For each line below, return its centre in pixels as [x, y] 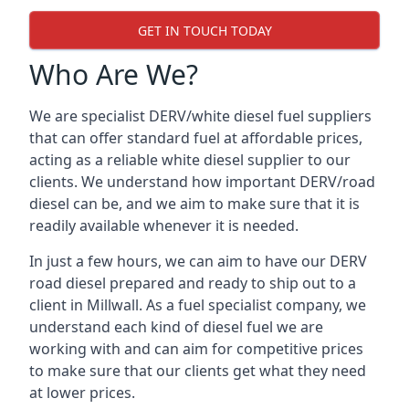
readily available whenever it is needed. [164, 225]
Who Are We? [114, 74]
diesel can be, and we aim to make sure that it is [194, 204]
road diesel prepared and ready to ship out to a [193, 283]
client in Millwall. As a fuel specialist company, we [198, 305]
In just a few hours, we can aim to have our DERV [198, 261]
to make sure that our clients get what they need [198, 371]
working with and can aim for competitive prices [196, 349]
